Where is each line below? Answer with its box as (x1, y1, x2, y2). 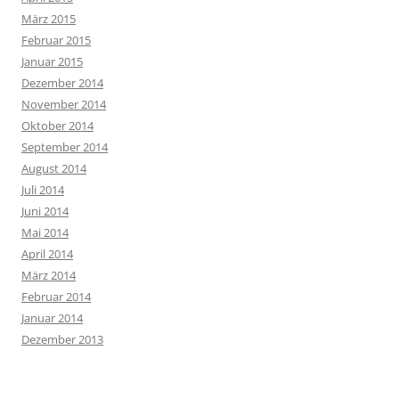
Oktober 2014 (21, 117, 94, 134)
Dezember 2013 (21, 330, 103, 347)
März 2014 (21, 266, 76, 283)
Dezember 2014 (21, 74, 103, 91)
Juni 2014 (21, 202, 69, 219)
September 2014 (21, 138, 108, 155)
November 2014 (21, 95, 106, 112)
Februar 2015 (21, 31, 91, 48)
